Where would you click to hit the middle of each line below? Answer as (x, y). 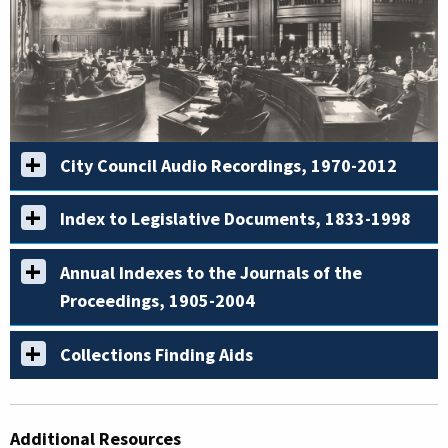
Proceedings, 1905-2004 (157, 301)
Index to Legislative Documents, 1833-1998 (235, 219)
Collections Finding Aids (156, 354)
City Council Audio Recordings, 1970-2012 (228, 165)
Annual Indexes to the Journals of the (211, 273)
